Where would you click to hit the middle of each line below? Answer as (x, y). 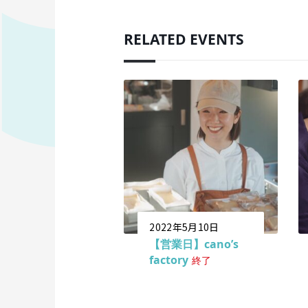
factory (169, 260)
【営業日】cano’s (194, 244)
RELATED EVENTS (184, 40)
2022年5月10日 (184, 227)
